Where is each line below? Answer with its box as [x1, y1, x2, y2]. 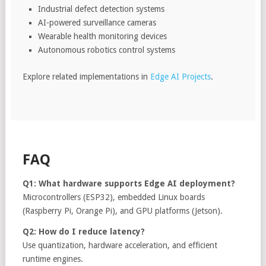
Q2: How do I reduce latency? [22, 226, 145, 236]
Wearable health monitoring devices [38, 31, 167, 41]
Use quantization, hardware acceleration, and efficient [22, 240, 217, 250]
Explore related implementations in [22, 71, 150, 81]
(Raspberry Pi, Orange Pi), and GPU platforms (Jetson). [22, 205, 223, 216]
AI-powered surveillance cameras [38, 17, 157, 27]
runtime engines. [22, 254, 83, 264]
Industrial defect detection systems [38, 4, 165, 14]
